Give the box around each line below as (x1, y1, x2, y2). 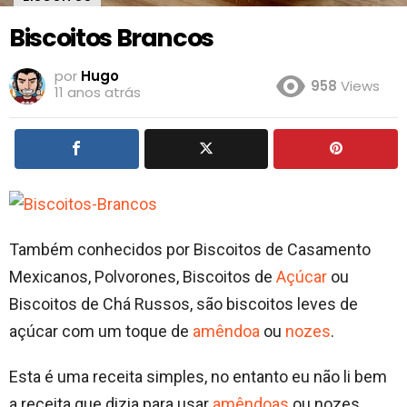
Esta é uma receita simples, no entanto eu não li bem (9, 366, 387, 386)
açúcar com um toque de (9, 321, 193, 341)
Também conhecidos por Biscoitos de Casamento (9, 239, 371, 259)
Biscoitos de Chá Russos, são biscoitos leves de (9, 293, 358, 313)
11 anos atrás (55, 82, 141, 102)
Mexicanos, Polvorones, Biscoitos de (9, 266, 276, 286)
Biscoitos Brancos (9, 21, 214, 55)
